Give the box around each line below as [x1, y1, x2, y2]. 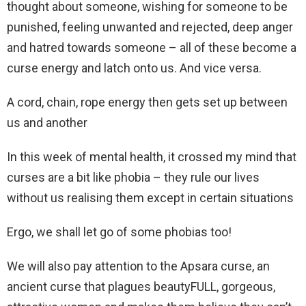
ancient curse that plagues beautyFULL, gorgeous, [7, 279, 275, 294]
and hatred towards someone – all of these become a [7, 40, 296, 55]
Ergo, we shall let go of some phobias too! [7, 225, 232, 239]
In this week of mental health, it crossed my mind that [7, 150, 296, 164]
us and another [7, 115, 87, 130]
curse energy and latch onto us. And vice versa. [7, 61, 262, 75]
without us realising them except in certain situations [7, 191, 294, 205]
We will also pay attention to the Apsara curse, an [7, 259, 270, 273]
